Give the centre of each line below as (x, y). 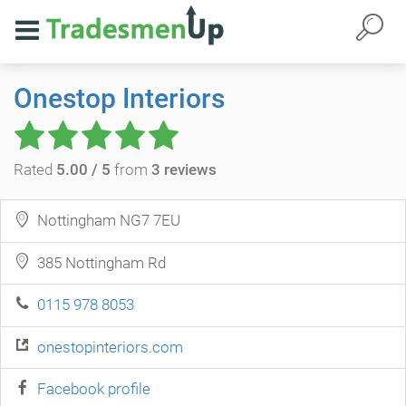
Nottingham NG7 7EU (105, 220)
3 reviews (184, 169)
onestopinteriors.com (110, 347)
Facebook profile (94, 389)
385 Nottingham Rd (98, 262)
